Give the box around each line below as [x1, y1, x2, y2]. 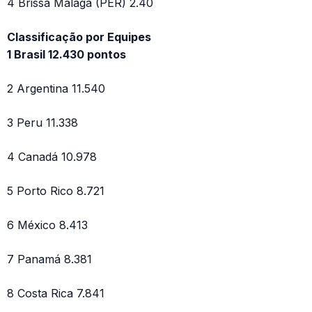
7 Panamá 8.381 [7, 252, 92, 267]
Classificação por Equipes [7, 30, 151, 45]
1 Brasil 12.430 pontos [7, 47, 126, 62]
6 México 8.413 [7, 218, 88, 233]
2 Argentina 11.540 [7, 81, 105, 96]
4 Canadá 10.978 [7, 150, 97, 164]
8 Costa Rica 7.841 [7, 286, 104, 301]
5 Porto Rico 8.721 [7, 184, 104, 198]
